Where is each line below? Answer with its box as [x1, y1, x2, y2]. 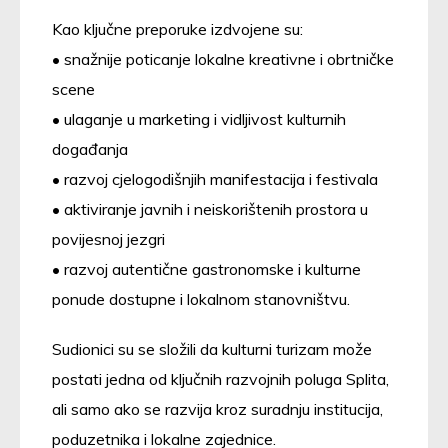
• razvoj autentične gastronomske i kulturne [52, 258, 361, 279]
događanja [52, 138, 128, 159]
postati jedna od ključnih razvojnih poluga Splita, [52, 368, 389, 389]
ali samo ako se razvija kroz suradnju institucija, [52, 398, 383, 419]
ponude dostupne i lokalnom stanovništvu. [52, 288, 350, 309]
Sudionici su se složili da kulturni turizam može [52, 338, 372, 359]
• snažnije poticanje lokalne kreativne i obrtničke [52, 48, 394, 69]
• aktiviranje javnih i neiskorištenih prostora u [52, 198, 368, 219]
